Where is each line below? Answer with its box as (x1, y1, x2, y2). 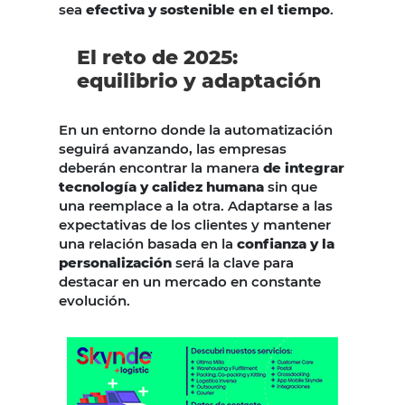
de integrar (263, 159, 344, 177)
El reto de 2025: (77, 45, 238, 71)
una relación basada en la (59, 235, 237, 253)
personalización (59, 254, 172, 272)
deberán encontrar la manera (59, 159, 263, 177)
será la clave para (172, 254, 294, 272)
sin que (264, 178, 317, 196)
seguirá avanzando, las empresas (59, 140, 287, 158)
